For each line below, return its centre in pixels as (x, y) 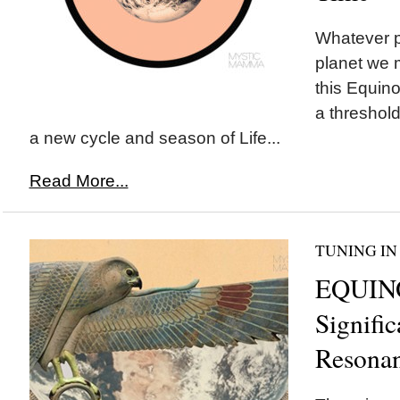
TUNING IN (356, 250)
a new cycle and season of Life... (154, 138)
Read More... (79, 181)
